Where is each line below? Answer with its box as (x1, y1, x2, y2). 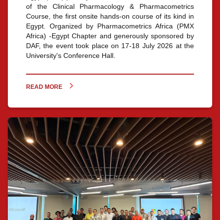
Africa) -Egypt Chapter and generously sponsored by (26, 31, 194, 40)
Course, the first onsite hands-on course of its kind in (26, 12, 194, 20)
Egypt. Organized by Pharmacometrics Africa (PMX (26, 22, 194, 30)
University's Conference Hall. (26, 51, 116, 59)
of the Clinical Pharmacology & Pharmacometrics (26, 2, 194, 10)
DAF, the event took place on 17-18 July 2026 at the (26, 41, 194, 50)
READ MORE (26, 83, 63, 90)
